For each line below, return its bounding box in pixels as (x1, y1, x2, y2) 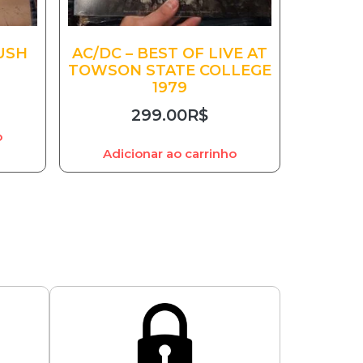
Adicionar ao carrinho (103, 146, 237, 162)
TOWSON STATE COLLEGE (68, 61, 271, 79)
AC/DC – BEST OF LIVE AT (72, 44, 267, 62)
